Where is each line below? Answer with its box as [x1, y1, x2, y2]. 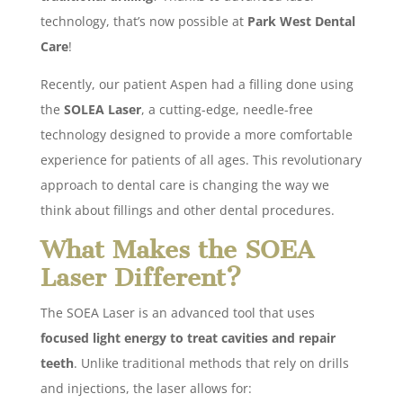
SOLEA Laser [63, 100, 141, 118]
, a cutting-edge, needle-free [140, 100, 313, 118]
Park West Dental [246, 12, 355, 30]
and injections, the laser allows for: [40, 379, 252, 397]
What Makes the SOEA [40, 234, 314, 264]
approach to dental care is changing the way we [40, 175, 329, 193]
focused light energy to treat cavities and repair [40, 328, 336, 346]
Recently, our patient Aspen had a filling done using [40, 75, 354, 93]
